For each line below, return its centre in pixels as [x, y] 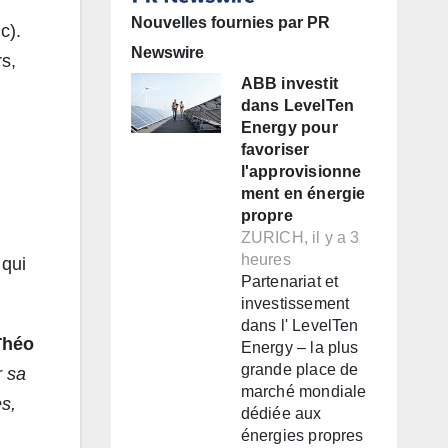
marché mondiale [303, 392]
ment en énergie [303, 194]
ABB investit [289, 84]
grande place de [299, 370]
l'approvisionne [301, 172]
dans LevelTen [297, 106]
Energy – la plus [299, 348]
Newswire [167, 53]
